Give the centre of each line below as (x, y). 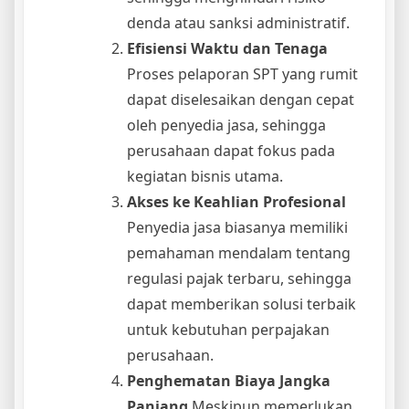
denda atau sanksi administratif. (238, 23)
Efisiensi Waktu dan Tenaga (227, 49)
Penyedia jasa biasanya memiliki (237, 228)
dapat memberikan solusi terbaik (241, 304)
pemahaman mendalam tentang (239, 253)
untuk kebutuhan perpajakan (228, 330)
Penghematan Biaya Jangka (229, 381)
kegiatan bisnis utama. (205, 177)
